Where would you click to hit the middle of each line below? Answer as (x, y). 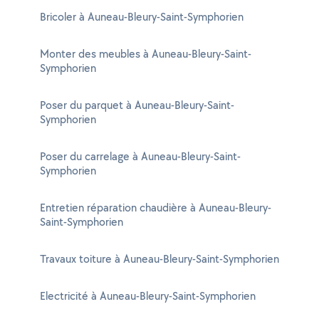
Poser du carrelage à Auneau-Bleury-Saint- (140, 156)
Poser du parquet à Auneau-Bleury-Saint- (137, 105)
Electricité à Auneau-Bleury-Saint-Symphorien (148, 296)
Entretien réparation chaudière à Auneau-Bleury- (156, 208)
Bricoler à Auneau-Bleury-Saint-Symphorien (142, 17)
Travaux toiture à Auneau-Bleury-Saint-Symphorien (159, 259)
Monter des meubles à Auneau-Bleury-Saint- (146, 54)
